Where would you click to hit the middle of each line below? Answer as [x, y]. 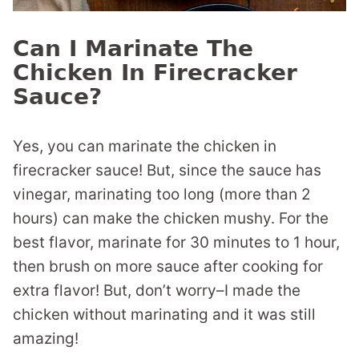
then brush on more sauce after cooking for [168, 267]
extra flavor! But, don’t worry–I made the [157, 291]
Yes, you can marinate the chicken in [145, 147]
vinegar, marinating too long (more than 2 [162, 195]
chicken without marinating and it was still [164, 315]
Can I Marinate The [133, 49]
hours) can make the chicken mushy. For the [171, 219]
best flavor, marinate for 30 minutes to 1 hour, [176, 243]
